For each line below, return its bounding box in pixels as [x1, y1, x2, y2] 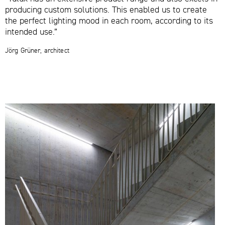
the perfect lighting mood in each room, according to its [5, 15, 213, 25]
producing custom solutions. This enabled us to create [5, 4, 207, 14]
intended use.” [5, 26, 57, 36]
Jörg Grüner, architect [5, 46, 69, 54]
